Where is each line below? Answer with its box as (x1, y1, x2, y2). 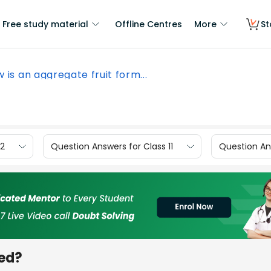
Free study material (2, 18, 88, 30)
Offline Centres (115, 18, 182, 30)
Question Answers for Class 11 (51, 140, 173, 152)
